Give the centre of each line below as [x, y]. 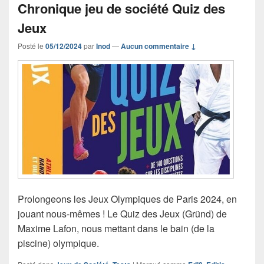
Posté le [32, 45]
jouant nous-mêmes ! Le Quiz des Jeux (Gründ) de [122, 213]
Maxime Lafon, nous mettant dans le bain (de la [116, 228]
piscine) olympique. [58, 243]
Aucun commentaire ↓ [159, 46]
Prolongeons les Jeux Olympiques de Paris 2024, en [127, 199]
